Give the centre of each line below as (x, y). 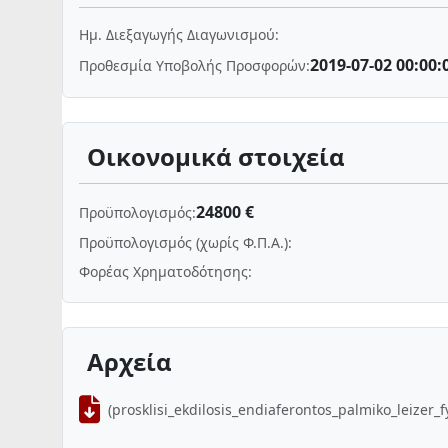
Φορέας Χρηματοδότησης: (165, 271)
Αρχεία (129, 361)
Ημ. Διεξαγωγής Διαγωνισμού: (179, 34)
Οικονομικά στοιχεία (216, 156)
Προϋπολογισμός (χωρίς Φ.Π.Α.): (185, 242)
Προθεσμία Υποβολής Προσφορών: (194, 65)
